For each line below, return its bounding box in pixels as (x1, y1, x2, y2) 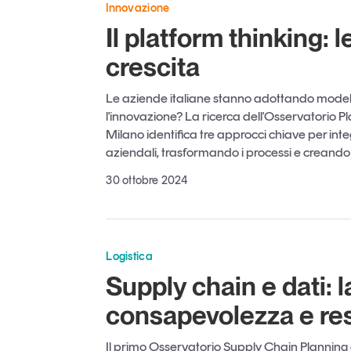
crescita (106, 50, 201, 82)
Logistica (106, 248, 153, 263)
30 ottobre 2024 (106, 172, 188, 187)
